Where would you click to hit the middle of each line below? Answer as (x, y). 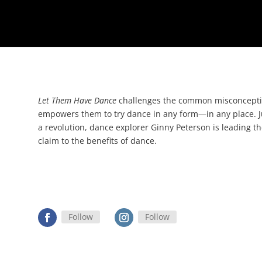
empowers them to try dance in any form (118, 113)
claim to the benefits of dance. (97, 140)
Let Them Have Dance (77, 100)
